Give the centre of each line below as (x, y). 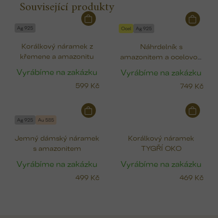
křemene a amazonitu (57, 55)
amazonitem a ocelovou (161, 56)
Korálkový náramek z (57, 45)
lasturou (161, 66)
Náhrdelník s (161, 46)
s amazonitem (57, 147)
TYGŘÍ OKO (161, 147)
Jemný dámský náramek (57, 137)
